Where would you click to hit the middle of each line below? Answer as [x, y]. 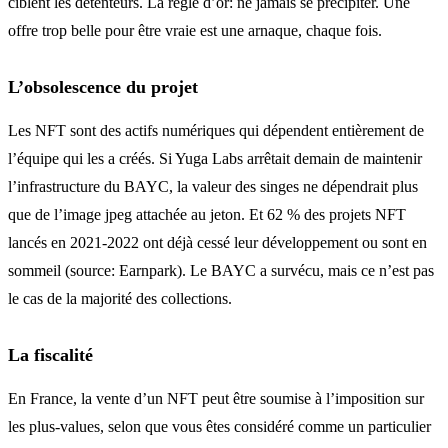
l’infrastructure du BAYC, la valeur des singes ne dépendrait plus [213, 186]
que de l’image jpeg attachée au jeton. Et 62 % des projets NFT [207, 214]
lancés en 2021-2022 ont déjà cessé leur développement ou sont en [217, 242]
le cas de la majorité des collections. [120, 298]
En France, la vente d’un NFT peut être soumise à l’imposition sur [216, 398]
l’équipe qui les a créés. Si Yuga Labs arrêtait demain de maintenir [215, 158]
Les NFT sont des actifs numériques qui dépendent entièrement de [216, 130]
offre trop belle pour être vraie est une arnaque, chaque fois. [195, 30]
